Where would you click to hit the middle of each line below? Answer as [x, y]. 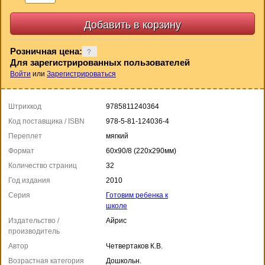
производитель [34, 231]
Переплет [25, 136]
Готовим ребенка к [137, 195]
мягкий [117, 136]
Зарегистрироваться [81, 74]
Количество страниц [43, 165]
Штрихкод [25, 106]
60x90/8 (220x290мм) [141, 151]
